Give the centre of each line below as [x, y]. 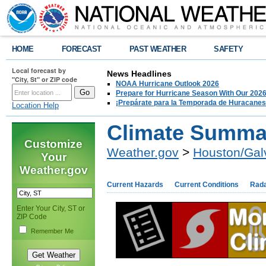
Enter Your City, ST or [51, 208]
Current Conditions [207, 185]
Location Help [35, 105]
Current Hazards [135, 185]
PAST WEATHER [158, 49]
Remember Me [52, 231]
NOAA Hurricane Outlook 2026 [167, 84]
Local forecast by [39, 70]
